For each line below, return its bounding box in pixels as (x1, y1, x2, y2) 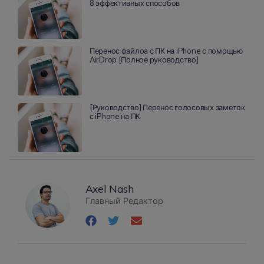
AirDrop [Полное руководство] (89, 54, 199, 64)
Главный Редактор (85, 195, 163, 206)
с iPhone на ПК (89, 111, 141, 121)
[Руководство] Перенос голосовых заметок (89, 102, 245, 112)
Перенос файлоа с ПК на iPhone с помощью (89, 45, 243, 55)
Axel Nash (85, 181, 134, 195)
